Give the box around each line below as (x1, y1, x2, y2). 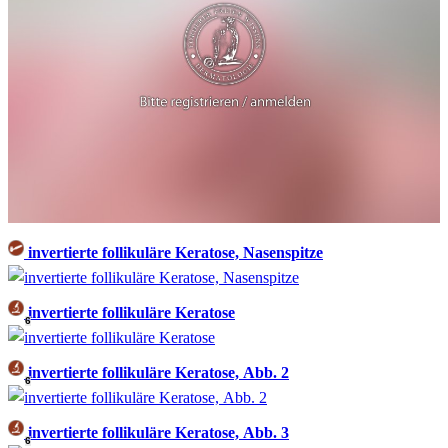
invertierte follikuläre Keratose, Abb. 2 (28, 364, 289, 382)
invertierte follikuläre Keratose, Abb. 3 (28, 424, 289, 442)
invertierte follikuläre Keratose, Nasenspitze (24, 244, 323, 262)
